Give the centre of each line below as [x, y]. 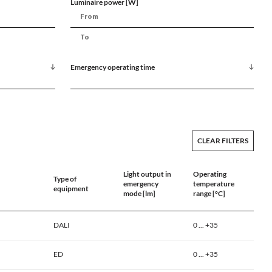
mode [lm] [139, 194]
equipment [71, 189]
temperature [214, 184]
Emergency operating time [112, 67]
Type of [65, 179]
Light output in [147, 174]
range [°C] [209, 194]
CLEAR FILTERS [223, 141]
